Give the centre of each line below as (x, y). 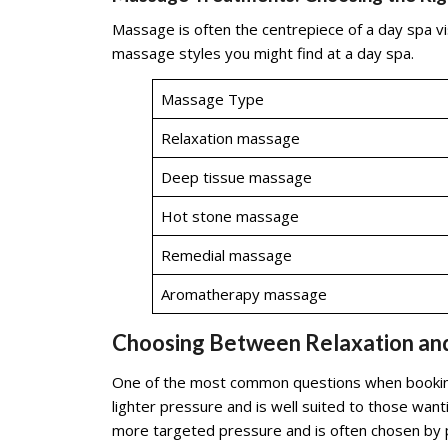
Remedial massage (226, 255)
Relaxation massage (230, 138)
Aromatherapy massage (243, 294)
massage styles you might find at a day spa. (263, 53)
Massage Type (212, 99)
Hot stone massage (229, 216)
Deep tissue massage (236, 177)
